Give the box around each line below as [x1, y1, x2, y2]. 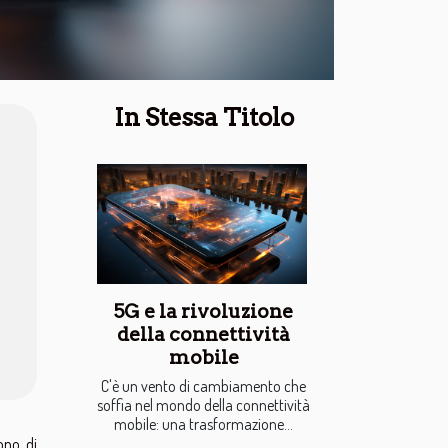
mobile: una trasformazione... [114, 413, 293, 434]
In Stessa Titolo [113, 102, 294, 132]
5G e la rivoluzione [114, 299, 293, 323]
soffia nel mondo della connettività [97, 394, 310, 415]
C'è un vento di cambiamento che [101, 375, 306, 396]
